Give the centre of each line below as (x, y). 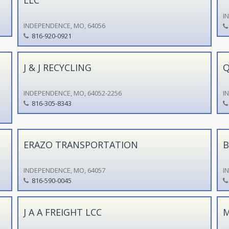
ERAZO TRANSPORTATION (81, 144)
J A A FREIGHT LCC (62, 212)
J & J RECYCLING (57, 67)
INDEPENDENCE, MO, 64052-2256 (72, 93)
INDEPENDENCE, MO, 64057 (64, 170)
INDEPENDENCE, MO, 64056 (64, 25)
